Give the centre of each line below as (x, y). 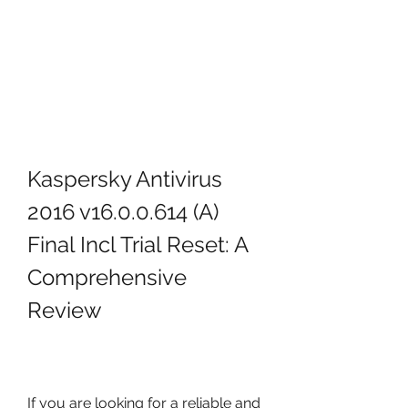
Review (65, 310)
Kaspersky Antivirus (125, 179)
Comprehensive (107, 277)
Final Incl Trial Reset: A (138, 245)
